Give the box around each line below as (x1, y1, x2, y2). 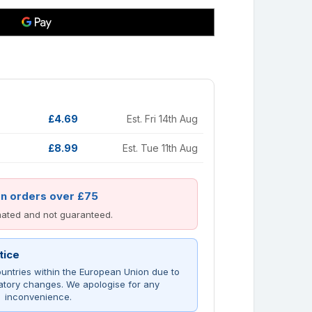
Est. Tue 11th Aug (123, 142, 198, 155)
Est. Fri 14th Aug (127, 113, 198, 125)
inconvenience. (4, 291, 72, 303)
